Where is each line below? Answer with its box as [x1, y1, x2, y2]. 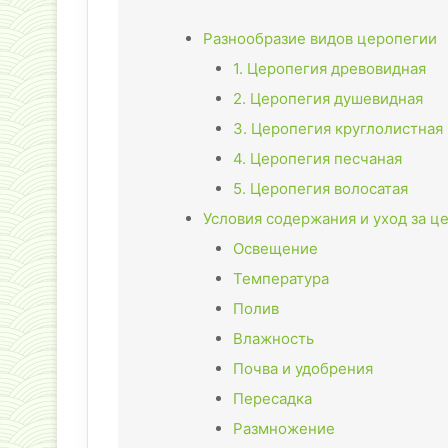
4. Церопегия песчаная [233, 149, 402, 169]
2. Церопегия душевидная [233, 89, 423, 109]
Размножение [233, 419, 335, 439]
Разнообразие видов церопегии [203, 29, 437, 49]
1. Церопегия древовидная [233, 59, 426, 79]
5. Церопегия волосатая [233, 179, 408, 199]
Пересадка [233, 389, 312, 409]
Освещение [233, 239, 318, 259]
